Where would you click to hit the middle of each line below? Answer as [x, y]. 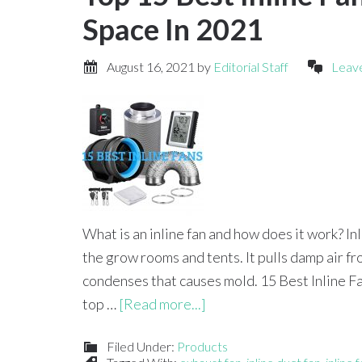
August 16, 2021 [151, 67]
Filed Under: [142, 346]
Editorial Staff [251, 67]
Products [202, 346]
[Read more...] [162, 304]
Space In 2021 [173, 29]
